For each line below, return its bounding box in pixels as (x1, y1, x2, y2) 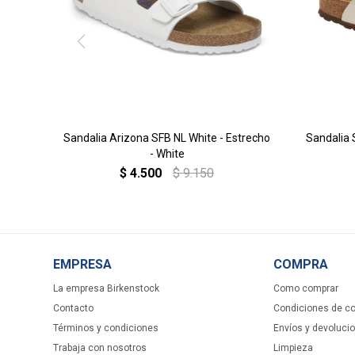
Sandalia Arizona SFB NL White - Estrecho (63, 131, 271, 144)
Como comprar (273, 282, 339, 294)
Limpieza (273, 342, 314, 353)
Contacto (53, 302, 94, 314)
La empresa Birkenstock (53, 282, 160, 294)
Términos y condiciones (53, 322, 159, 334)
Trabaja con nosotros (53, 342, 147, 353)
